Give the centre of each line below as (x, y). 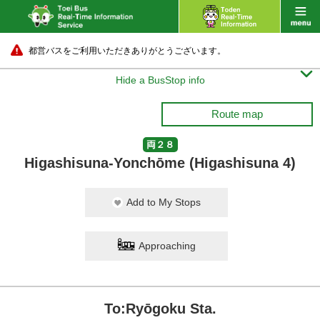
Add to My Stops (164, 202)
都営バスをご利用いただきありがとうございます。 (127, 51)
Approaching (167, 246)
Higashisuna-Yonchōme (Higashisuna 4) (160, 163)
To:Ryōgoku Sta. (160, 309)
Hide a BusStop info (160, 80)
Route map (237, 114)
